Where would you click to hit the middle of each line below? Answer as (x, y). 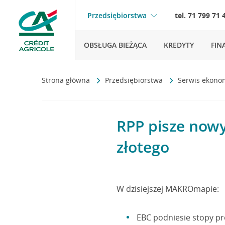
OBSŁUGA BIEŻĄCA (115, 45)
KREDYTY (179, 45)
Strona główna (67, 80)
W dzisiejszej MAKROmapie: (168, 189)
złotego (143, 147)
